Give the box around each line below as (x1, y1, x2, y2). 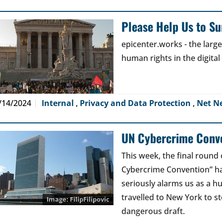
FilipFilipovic (70, 195, 110, 204)
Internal (42, 98, 76, 109)
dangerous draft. (121, 206, 185, 217)
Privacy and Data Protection (80, 98, 193, 109)
